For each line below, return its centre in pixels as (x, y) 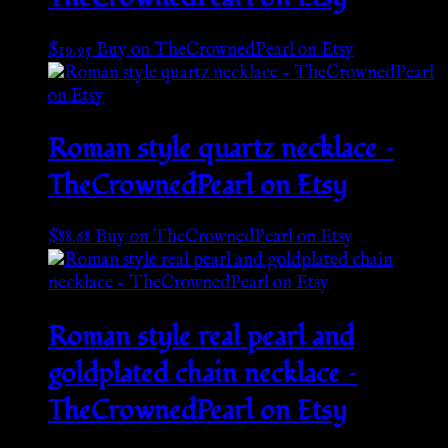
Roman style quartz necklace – (221, 149)
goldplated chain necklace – (202, 373)
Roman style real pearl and (201, 336)
